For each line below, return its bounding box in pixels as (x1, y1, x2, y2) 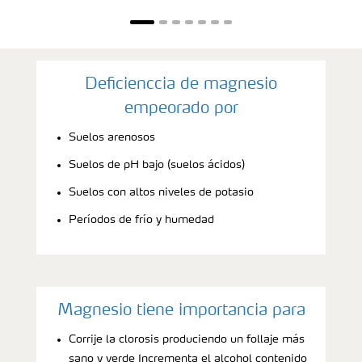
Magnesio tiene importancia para (57, 303, 305, 320)
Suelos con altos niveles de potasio (69, 187, 254, 199)
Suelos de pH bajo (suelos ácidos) (69, 159, 245, 171)
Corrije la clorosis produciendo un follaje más (69, 334, 305, 346)
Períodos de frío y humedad (69, 214, 214, 226)
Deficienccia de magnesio (85, 77, 277, 94)
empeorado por (124, 101, 238, 118)
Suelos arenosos (69, 132, 155, 144)
